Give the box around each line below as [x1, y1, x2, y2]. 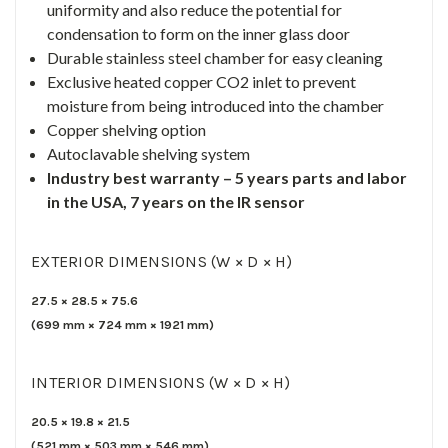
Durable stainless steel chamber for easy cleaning [47, 47, 384, 67]
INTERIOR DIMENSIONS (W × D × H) [31, 372, 290, 392]
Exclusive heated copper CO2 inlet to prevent [47, 71, 357, 91]
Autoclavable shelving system [47, 143, 251, 163]
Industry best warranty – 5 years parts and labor [47, 167, 408, 187]
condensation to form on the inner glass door [47, 23, 351, 43]
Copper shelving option [47, 119, 207, 139]
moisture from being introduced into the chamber [47, 95, 385, 115]
